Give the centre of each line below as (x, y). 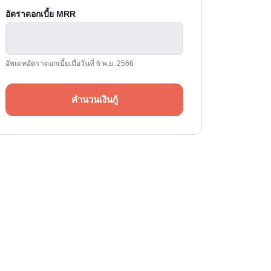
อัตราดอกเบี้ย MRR (41, 14)
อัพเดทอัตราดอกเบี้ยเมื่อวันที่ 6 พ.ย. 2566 (70, 64)
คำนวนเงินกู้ (94, 100)
